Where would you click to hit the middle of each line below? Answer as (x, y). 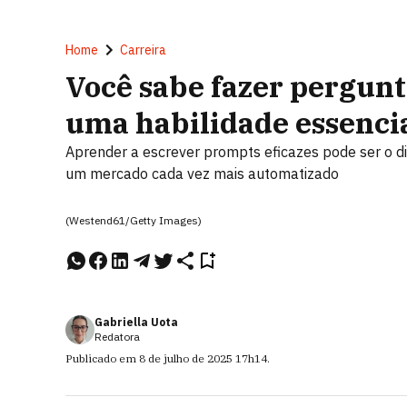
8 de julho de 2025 (186, 358)
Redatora (117, 337)
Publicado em (102, 358)
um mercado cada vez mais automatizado (202, 174)
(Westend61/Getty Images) (134, 220)
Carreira (143, 50)
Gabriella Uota (136, 322)
